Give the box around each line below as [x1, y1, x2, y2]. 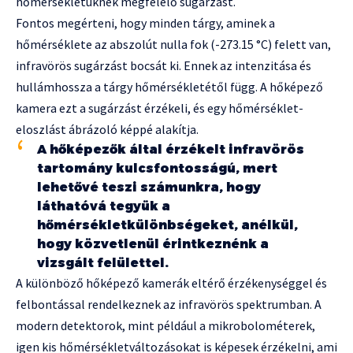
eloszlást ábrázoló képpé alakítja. [16, 121, 199, 138]
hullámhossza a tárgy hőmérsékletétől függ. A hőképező [16, 79, 323, 95]
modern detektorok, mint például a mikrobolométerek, [16, 318, 315, 334]
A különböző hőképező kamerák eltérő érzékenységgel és [16, 275, 327, 292]
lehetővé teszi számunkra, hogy [37, 180, 261, 195]
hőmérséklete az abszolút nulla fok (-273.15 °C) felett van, [16, 36, 331, 53]
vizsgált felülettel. [37, 255, 169, 271]
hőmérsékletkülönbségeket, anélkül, [37, 217, 298, 233]
